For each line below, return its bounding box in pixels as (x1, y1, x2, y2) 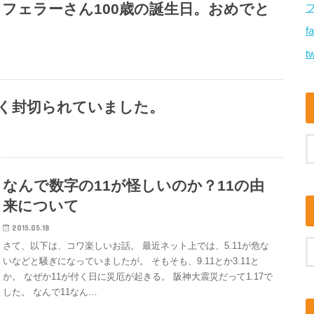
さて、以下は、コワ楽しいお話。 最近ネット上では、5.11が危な (3, 240, 270, 251)
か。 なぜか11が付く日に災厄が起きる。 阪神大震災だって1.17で (3, 271, 273, 282)
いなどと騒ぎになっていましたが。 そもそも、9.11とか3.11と (3, 255, 260, 266)
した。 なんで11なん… (3, 286, 98, 297)
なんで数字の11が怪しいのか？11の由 (3, 177, 265, 193)
